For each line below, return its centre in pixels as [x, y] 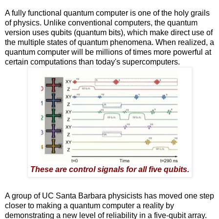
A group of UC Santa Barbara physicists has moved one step [109, 196]
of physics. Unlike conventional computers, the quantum [101, 22]
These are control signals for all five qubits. [109, 169]
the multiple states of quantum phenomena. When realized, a [109, 42]
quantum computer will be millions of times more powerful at [108, 52]
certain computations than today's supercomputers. [92, 62]
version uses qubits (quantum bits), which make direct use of [109, 32]
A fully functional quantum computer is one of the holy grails [107, 13]
